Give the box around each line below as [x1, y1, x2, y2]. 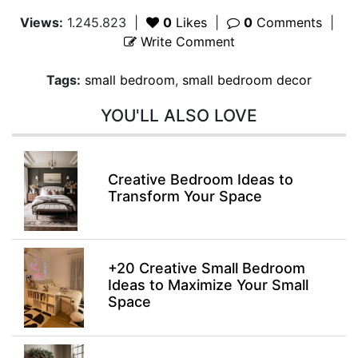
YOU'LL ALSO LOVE [101, 105, 257, 125]
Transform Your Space [107, 188, 262, 205]
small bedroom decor [182, 72, 312, 88]
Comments [253, 14, 322, 30]
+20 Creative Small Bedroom [107, 259, 305, 276]
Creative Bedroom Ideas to [107, 171, 293, 188]
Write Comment [136, 34, 235, 50]
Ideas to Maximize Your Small [107, 276, 308, 293]
